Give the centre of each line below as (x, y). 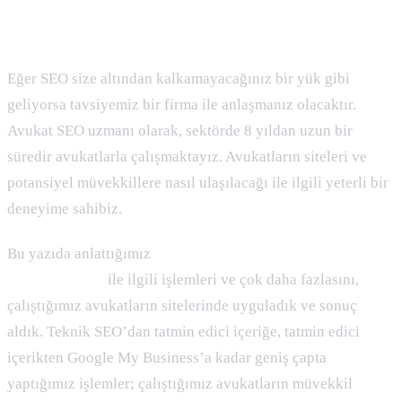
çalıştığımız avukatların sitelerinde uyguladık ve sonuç (182, 306)
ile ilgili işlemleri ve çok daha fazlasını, (232, 280)
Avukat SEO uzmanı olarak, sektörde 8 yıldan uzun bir (180, 131)
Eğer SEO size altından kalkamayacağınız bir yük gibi (179, 79)
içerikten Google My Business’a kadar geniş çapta (167, 358)
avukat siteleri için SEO (233, 254)
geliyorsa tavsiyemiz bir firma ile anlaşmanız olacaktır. (182, 105)
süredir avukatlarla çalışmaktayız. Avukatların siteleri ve (187, 157)
